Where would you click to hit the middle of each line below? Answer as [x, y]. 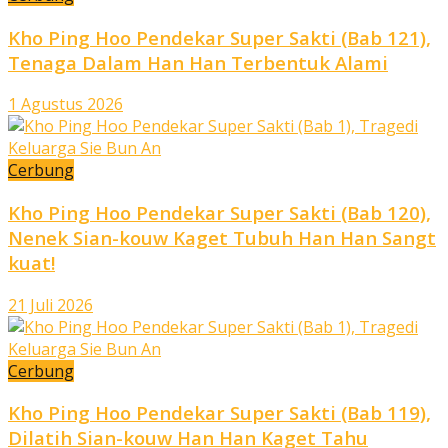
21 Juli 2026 [50, 304]
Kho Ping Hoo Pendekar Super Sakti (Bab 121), [219, 37]
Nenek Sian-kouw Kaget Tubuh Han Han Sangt [222, 237]
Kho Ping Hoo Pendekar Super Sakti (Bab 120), [219, 212]
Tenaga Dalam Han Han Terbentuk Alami [198, 62]
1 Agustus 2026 [65, 104]
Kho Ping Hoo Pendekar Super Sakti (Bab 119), [219, 413]
